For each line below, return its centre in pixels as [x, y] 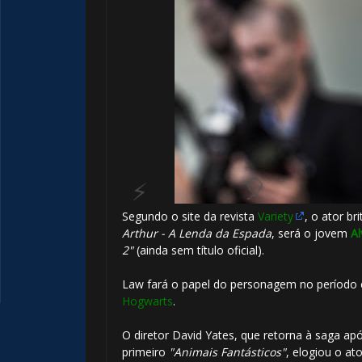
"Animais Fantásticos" [227, 352]
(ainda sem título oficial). [198, 250]
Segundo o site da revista [189, 217]
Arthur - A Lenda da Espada [196, 234]
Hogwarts [147, 301]
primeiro [145, 352]
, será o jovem [311, 234]
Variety [275, 217]
